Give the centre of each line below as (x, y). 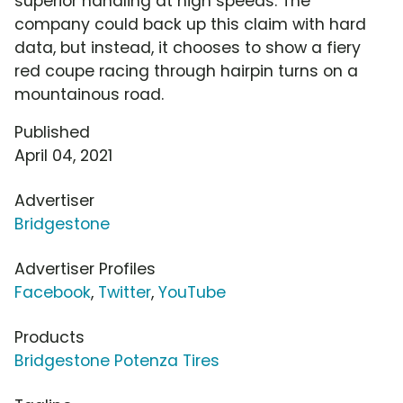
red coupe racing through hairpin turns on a (186, 72)
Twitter (125, 293)
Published (52, 133)
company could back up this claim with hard (190, 25)
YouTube (192, 293)
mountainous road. (89, 95)
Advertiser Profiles (85, 269)
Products (49, 338)
